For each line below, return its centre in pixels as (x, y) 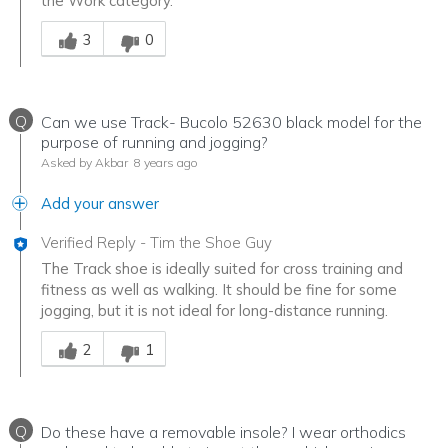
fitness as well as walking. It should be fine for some (219, 289)
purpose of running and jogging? (154, 141)
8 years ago (164, 162)
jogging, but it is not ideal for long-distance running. (214, 310)
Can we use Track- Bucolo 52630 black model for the (231, 121)
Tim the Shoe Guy (211, 242)
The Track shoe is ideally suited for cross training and (222, 268)
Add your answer (100, 203)
